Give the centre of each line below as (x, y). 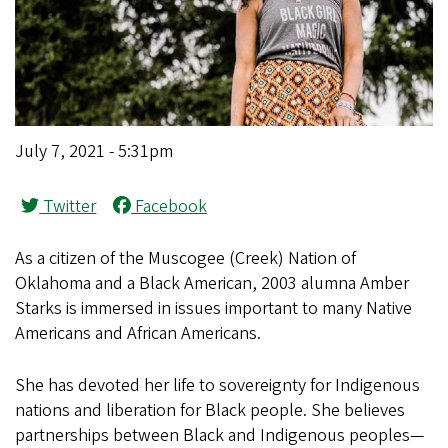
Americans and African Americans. (138, 333)
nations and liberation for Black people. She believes (210, 410)
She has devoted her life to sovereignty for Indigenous (217, 385)
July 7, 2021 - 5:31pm (94, 151)
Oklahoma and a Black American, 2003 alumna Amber (212, 283)
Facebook (169, 206)
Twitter (68, 206)
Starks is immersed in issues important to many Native (213, 308)
